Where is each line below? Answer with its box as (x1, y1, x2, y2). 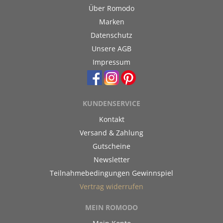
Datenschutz (91, 30, 132, 40)
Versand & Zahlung (80, 128, 143, 137)
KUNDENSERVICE (83, 99, 140, 108)
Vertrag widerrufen (80, 182, 143, 191)
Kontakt (99, 114, 124, 124)
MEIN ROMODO (85, 203, 138, 212)
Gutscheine (93, 141, 130, 151)
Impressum (93, 57, 130, 67)
